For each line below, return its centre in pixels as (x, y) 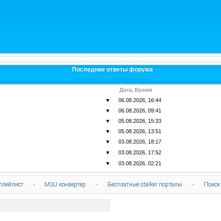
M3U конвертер (65, 184)
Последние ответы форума (112, 70)
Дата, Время (136, 90)
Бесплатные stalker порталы (145, 184)
